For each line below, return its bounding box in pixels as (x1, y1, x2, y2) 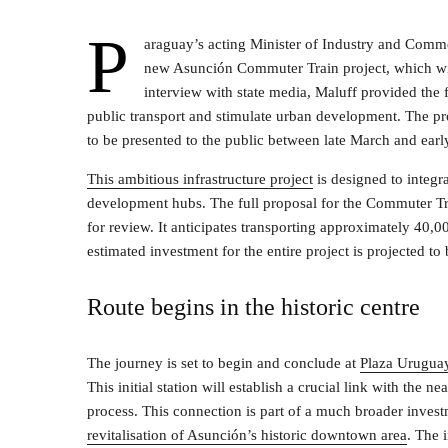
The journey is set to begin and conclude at (87, 355, 360, 371)
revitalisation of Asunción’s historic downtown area (87, 427, 407, 443)
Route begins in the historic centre (87, 294, 420, 320)
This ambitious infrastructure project (87, 171, 313, 187)
